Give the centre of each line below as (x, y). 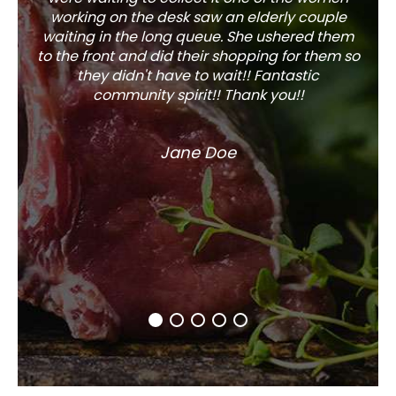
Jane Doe (198, 152)
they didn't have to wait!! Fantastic (198, 75)
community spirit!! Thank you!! (198, 95)
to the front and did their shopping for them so (198, 56)
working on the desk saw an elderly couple (198, 17)
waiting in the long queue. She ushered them (198, 36)
